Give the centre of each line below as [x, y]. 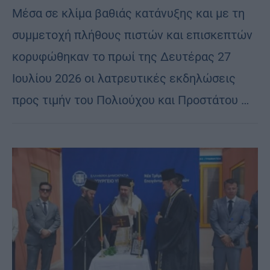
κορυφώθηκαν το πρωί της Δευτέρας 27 [121, 56]
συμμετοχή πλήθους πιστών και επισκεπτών [132, 35]
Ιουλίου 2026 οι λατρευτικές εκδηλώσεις [124, 78]
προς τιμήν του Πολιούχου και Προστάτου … [130, 100]
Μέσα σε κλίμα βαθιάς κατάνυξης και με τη [128, 13]
